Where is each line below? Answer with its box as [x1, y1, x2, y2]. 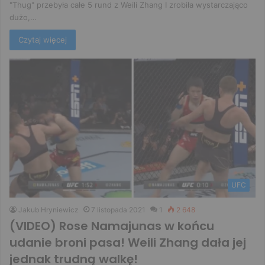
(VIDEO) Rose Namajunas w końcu [9, 217, 214, 234]
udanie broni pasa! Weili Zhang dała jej [9, 234, 246, 251]
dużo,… [9, 12, 37, 22]
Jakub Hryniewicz [18, 205, 79, 214]
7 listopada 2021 [91, 205, 146, 214]
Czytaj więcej [18, 35, 67, 45]
